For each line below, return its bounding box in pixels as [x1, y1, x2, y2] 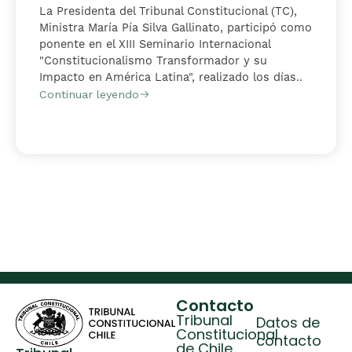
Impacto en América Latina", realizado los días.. [39, 71, 302, 86]
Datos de [256, 313, 320, 336]
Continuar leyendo [39, 87, 139, 101]
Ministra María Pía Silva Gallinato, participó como [39, 21, 312, 36]
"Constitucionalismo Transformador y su [39, 54, 267, 69]
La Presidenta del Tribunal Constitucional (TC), [39, 5, 297, 20]
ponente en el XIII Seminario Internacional [39, 38, 270, 53]
